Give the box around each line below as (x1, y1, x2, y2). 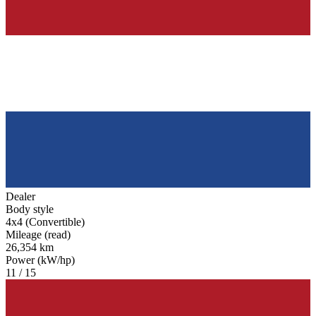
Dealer (6, 190, 35, 203)
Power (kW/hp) (6, 254, 75, 267)
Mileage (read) (6, 229, 71, 241)
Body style (6, 203, 54, 216)
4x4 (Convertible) (6, 216, 85, 229)
